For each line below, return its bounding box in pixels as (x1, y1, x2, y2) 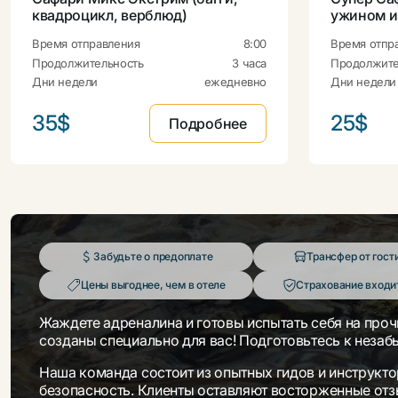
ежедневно (203, 74, 267, 89)
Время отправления (32, 36, 140, 52)
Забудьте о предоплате (93, 250, 213, 264)
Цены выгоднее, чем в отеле (81, 278, 226, 292)
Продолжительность (32, 55, 144, 70)
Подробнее (169, 115, 247, 133)
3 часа (232, 55, 267, 70)
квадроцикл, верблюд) (32, 6, 187, 25)
